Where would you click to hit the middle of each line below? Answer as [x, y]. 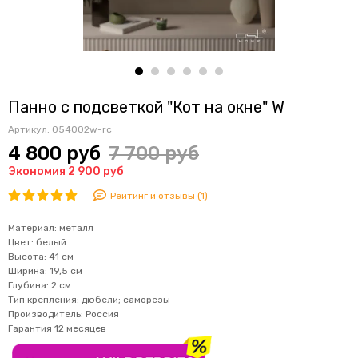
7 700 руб [154, 153]
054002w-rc [82, 129]
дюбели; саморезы [126, 299]
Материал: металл [51, 227]
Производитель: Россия [64, 314]
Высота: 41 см [41, 256]
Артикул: [30, 129]
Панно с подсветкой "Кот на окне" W [146, 107]
